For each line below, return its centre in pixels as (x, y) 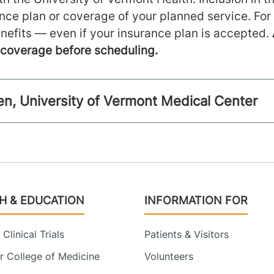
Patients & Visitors (187, 234)
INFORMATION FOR (196, 200)
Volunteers (169, 256)
